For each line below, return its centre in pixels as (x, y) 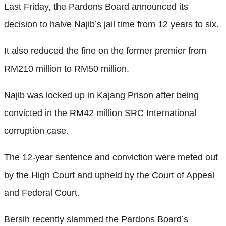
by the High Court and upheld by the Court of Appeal (109, 175)
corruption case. (36, 130)
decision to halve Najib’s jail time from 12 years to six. (111, 24)
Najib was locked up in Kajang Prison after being (101, 95)
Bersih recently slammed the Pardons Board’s (96, 219)
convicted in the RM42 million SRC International (100, 113)
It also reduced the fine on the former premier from (105, 51)
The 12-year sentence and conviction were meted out (111, 157)
